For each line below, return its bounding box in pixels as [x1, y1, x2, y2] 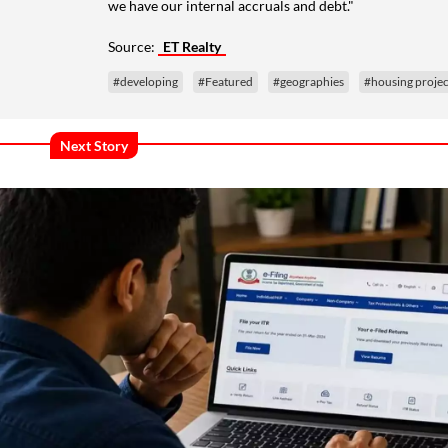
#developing [113, 73, 178, 89]
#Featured [198, 73, 253, 89]
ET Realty [163, 37, 221, 55]
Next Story [60, 136, 128, 154]
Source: [108, 37, 158, 55]
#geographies [273, 73, 344, 89]
